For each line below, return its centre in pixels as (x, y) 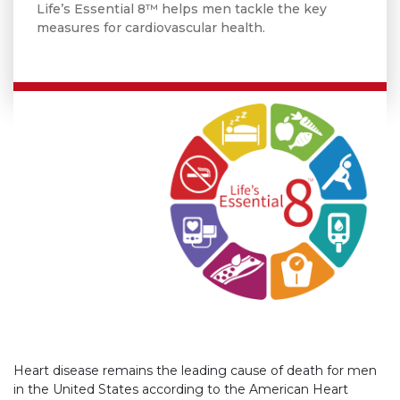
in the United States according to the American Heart (181, 389)
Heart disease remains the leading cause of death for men (195, 370)
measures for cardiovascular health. (151, 28)
